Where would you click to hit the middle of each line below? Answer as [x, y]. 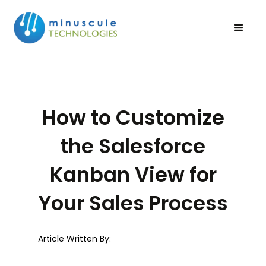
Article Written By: [75, 238]
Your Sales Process [133, 203]
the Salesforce [133, 146]
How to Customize [133, 117]
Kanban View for [133, 174]
